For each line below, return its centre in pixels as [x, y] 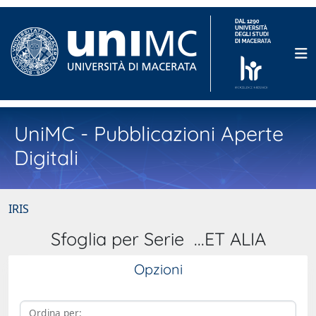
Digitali [46, 157]
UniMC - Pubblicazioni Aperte [149, 133]
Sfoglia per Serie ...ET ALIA [158, 239]
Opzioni [158, 269]
